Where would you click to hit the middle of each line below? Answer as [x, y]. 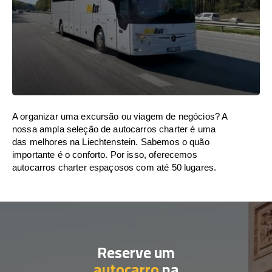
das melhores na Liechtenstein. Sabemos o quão [111, 142]
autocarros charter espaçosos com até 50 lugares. [114, 167]
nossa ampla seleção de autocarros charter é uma [114, 129]
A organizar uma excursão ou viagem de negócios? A [120, 116]
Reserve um [136, 252]
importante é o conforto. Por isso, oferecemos [105, 155]
